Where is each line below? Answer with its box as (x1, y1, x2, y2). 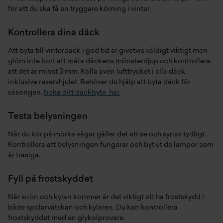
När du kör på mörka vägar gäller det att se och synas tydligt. (8, 131, 206, 138)
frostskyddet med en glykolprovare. (8, 215, 125, 222)
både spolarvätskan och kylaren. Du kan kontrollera (8, 204, 178, 212)
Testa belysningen (8, 112, 88, 121)
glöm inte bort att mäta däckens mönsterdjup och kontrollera (8, 58, 211, 65)
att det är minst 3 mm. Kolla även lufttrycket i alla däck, (8, 68, 187, 76)
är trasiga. (8, 152, 40, 159)
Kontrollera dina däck (8, 28, 100, 38)
